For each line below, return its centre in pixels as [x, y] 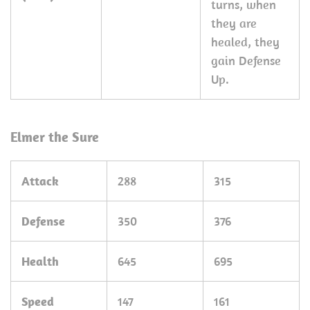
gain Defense [246, 61]
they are [234, 23]
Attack [40, 181]
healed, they [245, 42]
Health [40, 261]
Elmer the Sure [55, 137]
